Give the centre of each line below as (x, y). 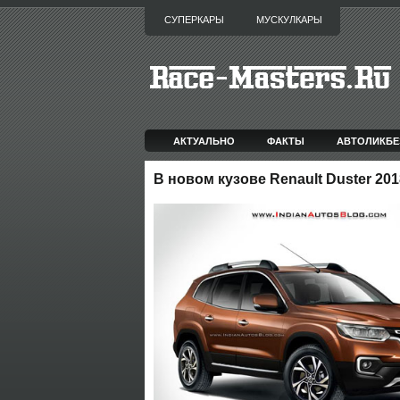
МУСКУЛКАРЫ (289, 20)
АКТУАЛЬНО (204, 141)
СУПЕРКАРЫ (194, 20)
